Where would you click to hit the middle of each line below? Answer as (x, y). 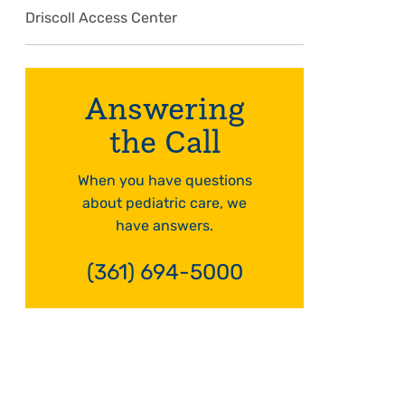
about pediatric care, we (165, 204)
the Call (165, 141)
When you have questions (165, 182)
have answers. (165, 227)
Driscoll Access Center (101, 19)
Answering (165, 107)
